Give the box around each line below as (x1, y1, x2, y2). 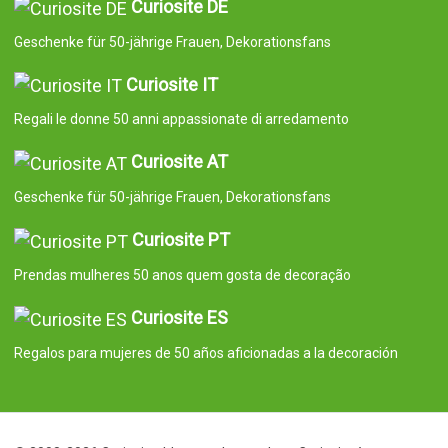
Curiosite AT (130, 151, 228, 173)
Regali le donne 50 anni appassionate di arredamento (13, 111, 349, 128)
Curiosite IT (125, 73, 218, 95)
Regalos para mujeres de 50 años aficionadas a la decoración (13, 344, 398, 361)
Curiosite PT (131, 229, 230, 251)
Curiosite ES (130, 306, 228, 328)
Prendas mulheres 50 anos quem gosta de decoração (13, 266, 351, 283)
